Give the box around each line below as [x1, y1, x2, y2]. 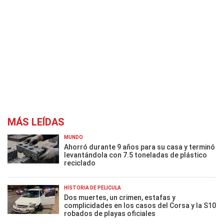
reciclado [64, 159, 95, 167]
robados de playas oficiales [64, 209, 155, 217]
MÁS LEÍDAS [7, 116, 64, 128]
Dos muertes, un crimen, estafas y [64, 193, 175, 201]
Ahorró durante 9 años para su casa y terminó [64, 143, 215, 151]
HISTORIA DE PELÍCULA [64, 185, 121, 190]
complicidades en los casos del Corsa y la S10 [64, 201, 216, 209]
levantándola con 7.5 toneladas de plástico [64, 151, 207, 159]
